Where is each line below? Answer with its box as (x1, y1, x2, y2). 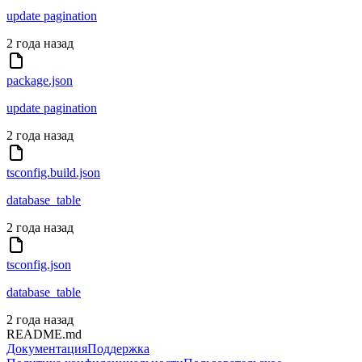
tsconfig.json (6, 258, 71, 272)
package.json (6, 74, 73, 88)
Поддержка (87, 342, 149, 356)
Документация (6, 342, 87, 356)
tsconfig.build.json (6, 166, 100, 180)
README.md (6, 327, 82, 342)
